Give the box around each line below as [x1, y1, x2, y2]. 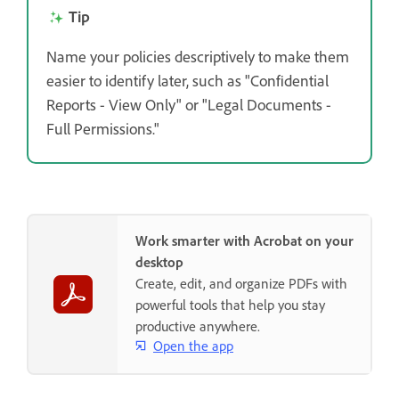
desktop [135, 253, 183, 272]
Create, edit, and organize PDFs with [135, 274, 347, 293]
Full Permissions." [46, 118, 159, 139]
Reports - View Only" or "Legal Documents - [46, 94, 331, 115]
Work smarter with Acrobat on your [135, 232, 354, 250]
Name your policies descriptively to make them [46, 46, 349, 67]
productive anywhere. [135, 317, 260, 336]
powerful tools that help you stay [135, 296, 325, 314]
